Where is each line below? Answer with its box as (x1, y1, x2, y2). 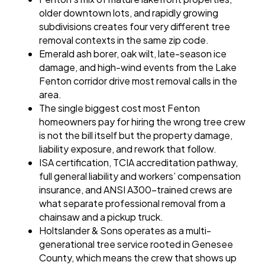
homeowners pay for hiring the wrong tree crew (39, 115, 246, 128)
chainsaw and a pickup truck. (39, 211, 164, 224)
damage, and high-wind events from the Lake (39, 61, 237, 74)
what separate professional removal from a (39, 197, 226, 210)
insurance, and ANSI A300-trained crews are (39, 183, 233, 196)
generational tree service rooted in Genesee (39, 238, 234, 251)
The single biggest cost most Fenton (39, 102, 201, 115)
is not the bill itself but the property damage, (39, 129, 233, 142)
